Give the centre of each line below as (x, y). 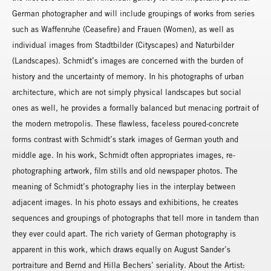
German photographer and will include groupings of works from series (133, 13)
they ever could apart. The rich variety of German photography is (124, 233)
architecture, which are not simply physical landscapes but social (127, 92)
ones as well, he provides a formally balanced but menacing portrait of (135, 108)
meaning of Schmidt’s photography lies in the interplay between (124, 186)
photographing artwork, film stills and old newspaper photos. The (125, 171)
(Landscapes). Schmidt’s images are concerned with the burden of (128, 60)
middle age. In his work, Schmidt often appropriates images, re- (124, 155)
